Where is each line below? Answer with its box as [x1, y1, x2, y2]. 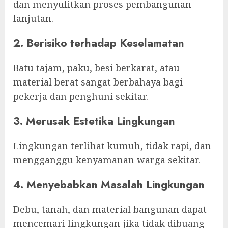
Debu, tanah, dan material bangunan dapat [13, 203, 207, 215]
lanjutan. [13, 12, 53, 24]
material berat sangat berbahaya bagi [13, 75, 183, 88]
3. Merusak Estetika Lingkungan [13, 112, 175, 129]
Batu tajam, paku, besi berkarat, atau [13, 61, 180, 74]
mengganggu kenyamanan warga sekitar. [13, 153, 201, 166]
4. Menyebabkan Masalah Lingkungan [13, 176, 205, 192]
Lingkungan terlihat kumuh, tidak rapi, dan [13, 139, 211, 152]
